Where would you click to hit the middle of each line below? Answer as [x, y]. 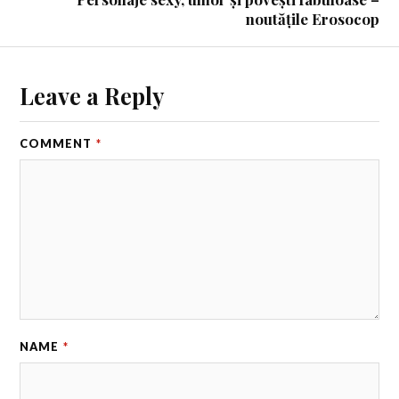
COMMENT [57, 143]
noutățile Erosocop [312, 18]
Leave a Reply [92, 95]
